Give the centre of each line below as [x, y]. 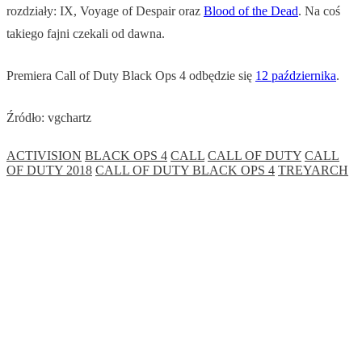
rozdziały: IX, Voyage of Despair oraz [105, 11]
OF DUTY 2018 [49, 170]
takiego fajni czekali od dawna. [86, 34]
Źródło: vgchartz [49, 118]
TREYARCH [313, 170]
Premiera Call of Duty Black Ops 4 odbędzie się [131, 76]
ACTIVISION [44, 156]
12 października [296, 76]
